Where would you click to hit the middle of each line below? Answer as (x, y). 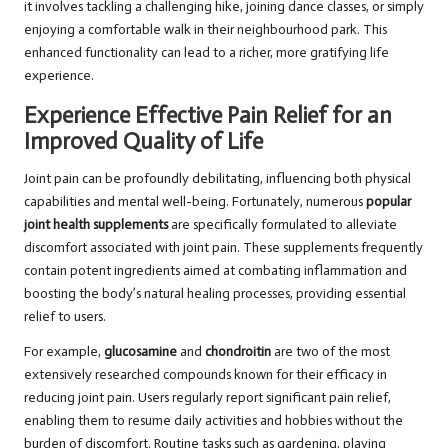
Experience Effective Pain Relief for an (208, 115)
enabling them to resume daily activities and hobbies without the (213, 420)
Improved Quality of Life (143, 141)
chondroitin (238, 351)
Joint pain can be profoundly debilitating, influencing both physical (217, 178)
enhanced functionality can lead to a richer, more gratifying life (206, 52)
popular (388, 201)
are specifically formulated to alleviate (282, 224)
